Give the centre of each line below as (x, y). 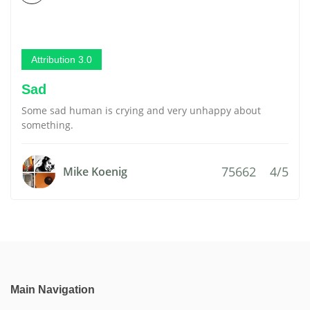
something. (47, 125)
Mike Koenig (95, 172)
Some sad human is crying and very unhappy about (141, 110)
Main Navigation (53, 290)
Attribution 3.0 (62, 60)
